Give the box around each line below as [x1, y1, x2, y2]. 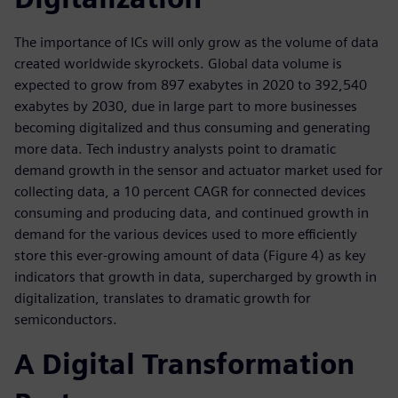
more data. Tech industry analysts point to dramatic [14, 140, 336, 157]
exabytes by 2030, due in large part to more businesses [14, 98, 357, 115]
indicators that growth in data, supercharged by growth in [14, 268, 377, 285]
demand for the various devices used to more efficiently [14, 226, 357, 243]
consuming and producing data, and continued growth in [14, 204, 369, 221]
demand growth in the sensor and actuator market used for [14, 162, 383, 179]
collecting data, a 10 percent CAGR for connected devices [14, 183, 366, 200]
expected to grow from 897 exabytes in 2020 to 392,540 [14, 76, 367, 93]
